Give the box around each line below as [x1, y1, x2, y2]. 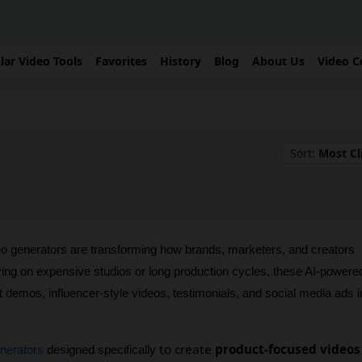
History [160, 53, 201, 69]
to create [159, 341, 215, 358]
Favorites [95, 53, 147, 69]
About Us [252, 53, 305, 69]
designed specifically [44, 343, 159, 357]
